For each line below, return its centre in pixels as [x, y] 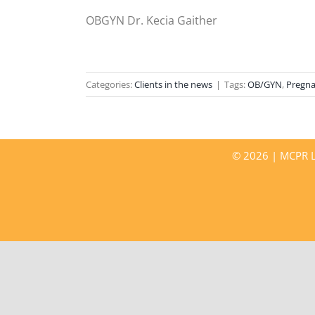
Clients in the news [173, 84]
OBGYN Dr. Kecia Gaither [151, 20]
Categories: [110, 84]
